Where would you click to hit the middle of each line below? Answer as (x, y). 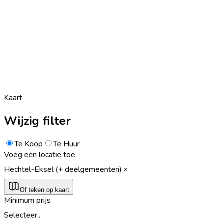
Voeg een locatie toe (40, 154)
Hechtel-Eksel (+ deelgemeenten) (63, 169)
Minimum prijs (27, 200)
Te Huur (66, 144)
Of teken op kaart (44, 190)
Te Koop (28, 144)
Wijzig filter (37, 121)
